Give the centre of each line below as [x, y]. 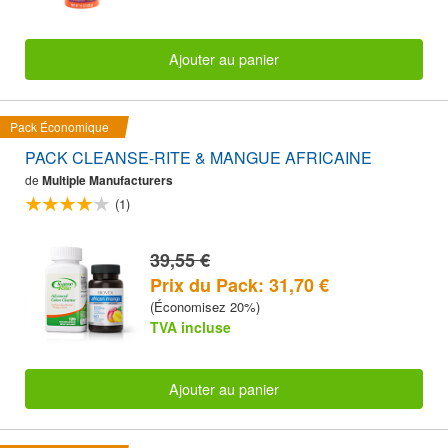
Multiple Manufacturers [107, 179]
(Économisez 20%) [205, 306]
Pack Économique [59, 126]
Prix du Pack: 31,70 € [239, 284]
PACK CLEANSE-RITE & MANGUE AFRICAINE [198, 157]
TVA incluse [190, 326]
